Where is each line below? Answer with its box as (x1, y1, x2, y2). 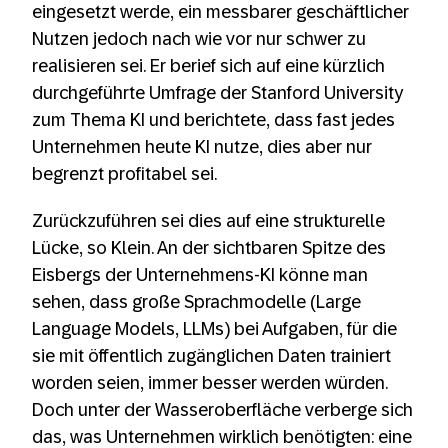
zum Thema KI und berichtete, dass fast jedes (32, 109, 395, 130)
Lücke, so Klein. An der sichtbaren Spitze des (32, 237, 386, 258)
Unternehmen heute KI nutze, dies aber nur (32, 136, 372, 157)
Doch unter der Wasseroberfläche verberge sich (32, 399, 413, 420)
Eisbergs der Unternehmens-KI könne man (32, 264, 368, 285)
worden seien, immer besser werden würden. (32, 372, 388, 393)
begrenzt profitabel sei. (32, 163, 217, 184)
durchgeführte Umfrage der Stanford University (32, 82, 403, 103)
